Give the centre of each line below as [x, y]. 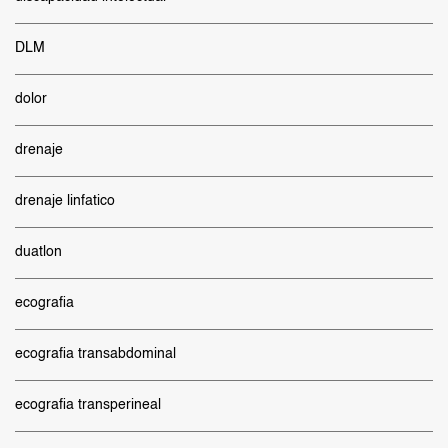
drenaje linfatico [65, 201]
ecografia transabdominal [95, 354]
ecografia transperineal [88, 405]
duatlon [38, 252]
